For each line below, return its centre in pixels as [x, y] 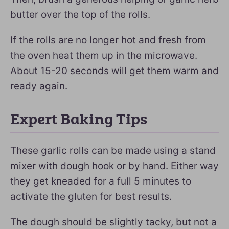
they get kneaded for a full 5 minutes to [101, 181]
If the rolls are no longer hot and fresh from [108, 40]
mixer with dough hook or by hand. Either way [114, 166]
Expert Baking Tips [79, 119]
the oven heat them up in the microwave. [104, 55]
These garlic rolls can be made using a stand [113, 150]
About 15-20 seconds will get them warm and [114, 71]
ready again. [39, 86]
